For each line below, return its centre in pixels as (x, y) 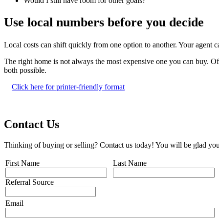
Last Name (130, 163)
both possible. (25, 70)
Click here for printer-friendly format (68, 87)
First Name (22, 163)
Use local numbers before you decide (104, 22)
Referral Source (30, 182)
